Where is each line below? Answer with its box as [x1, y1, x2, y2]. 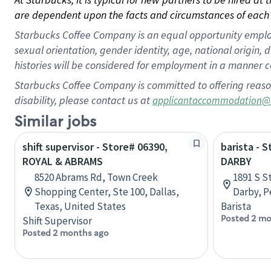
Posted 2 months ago [22, 227, 109, 238]
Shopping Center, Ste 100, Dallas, [34, 185, 179, 198]
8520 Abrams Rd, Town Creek [34, 171, 158, 184]
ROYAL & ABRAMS [22, 154, 103, 168]
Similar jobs [15, 113, 96, 131]
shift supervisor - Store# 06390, [22, 140, 168, 154]
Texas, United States [34, 200, 126, 213]
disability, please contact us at [15, 93, 152, 107]
